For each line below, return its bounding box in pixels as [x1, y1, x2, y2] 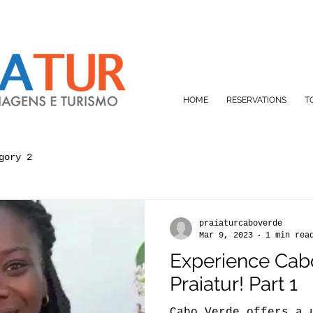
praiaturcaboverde [199, 219, 282, 228]
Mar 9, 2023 [199, 230, 253, 240]
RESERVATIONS [226, 95, 286, 105]
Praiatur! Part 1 [170, 272, 298, 296]
